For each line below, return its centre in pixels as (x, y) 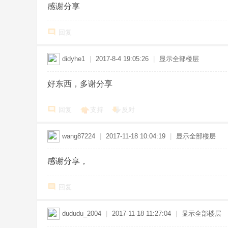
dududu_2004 (82, 213)
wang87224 (79, 136)
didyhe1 (74, 59)
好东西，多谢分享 (80, 84)
